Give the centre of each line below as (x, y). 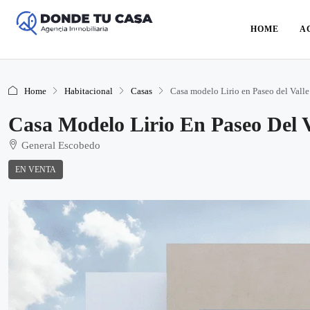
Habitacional (89, 91)
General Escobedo (61, 145)
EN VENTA (36, 170)
